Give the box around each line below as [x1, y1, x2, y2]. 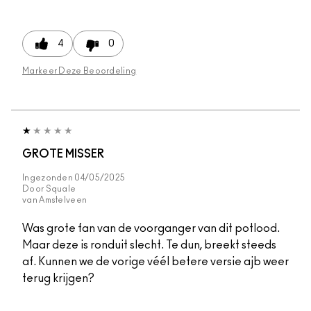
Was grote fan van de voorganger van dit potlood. [22, 222, 280, 234]
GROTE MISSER [22, 148, 104, 160]
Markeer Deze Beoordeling [22, 66, 137, 75]
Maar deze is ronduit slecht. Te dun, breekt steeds [22, 239, 276, 251]
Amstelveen [39, 195, 87, 204]
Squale [45, 184, 76, 193]
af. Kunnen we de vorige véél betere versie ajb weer [22, 255, 289, 267]
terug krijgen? [22, 272, 94, 284]
